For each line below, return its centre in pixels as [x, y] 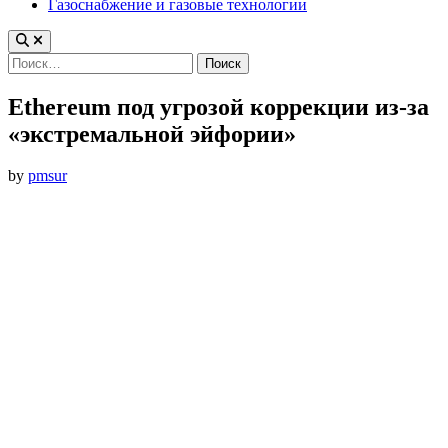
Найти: [31, 60]
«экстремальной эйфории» [152, 133]
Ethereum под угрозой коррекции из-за [218, 106]
